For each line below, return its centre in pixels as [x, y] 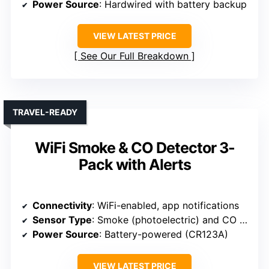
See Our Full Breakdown [134, 56]
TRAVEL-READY [45, 112]
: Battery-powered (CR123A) [164, 234]
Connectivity [62, 206]
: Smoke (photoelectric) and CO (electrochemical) [166, 220]
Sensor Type [62, 220]
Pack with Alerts [134, 165]
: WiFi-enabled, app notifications [165, 206]
